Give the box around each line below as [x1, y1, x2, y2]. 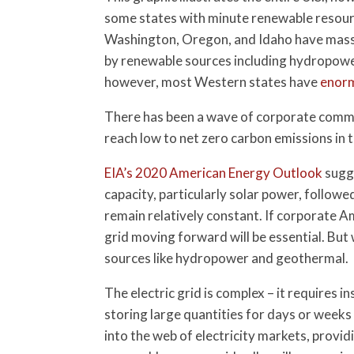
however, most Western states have [104, 73, 320, 90]
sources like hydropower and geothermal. [104, 250, 348, 266]
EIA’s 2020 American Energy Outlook [104, 164, 322, 181]
